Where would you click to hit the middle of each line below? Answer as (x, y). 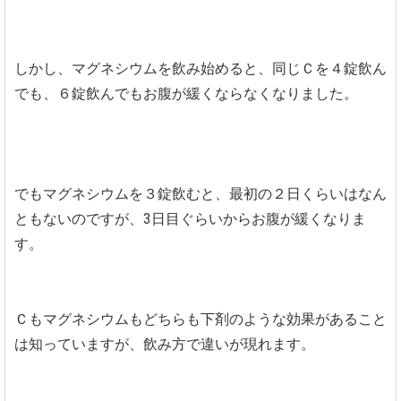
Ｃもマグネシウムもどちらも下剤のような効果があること (200, 319)
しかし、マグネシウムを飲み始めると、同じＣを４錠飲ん (200, 68)
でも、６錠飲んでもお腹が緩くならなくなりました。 (186, 93)
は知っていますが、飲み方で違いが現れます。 (165, 344)
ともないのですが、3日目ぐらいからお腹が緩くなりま (190, 218)
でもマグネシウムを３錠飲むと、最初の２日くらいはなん (200, 193)
